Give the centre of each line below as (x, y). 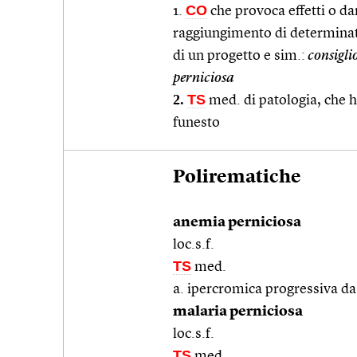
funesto (196, 122)
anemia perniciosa (237, 222)
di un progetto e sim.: (239, 55)
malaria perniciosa (238, 311)
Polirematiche (237, 177)
